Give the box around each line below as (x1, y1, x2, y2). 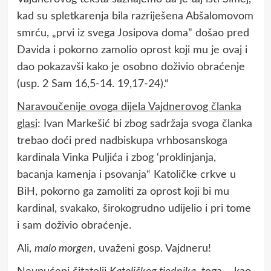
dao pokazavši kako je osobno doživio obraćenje (16, 61, 245, 73)
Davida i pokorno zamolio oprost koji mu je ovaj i (16, 44, 247, 56)
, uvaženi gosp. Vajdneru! (93, 243, 211, 254)
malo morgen (34, 243, 93, 254)
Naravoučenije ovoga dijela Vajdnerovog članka (16, 101, 241, 113)
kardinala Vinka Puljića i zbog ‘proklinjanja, (16, 152, 216, 163)
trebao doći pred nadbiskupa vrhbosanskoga (16, 135, 227, 146)
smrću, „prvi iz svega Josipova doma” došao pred (16, 27, 249, 39)
